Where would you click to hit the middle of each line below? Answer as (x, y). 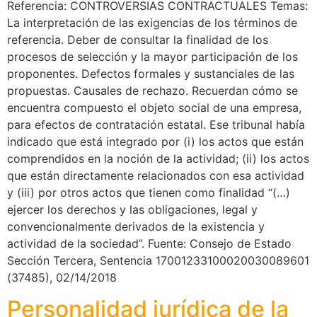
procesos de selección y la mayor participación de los (152, 57)
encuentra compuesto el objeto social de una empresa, (154, 108)
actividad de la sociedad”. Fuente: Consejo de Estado (149, 243)
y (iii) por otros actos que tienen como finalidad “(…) (149, 192)
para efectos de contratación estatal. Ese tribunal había (156, 125)
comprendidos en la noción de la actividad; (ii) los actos (158, 158)
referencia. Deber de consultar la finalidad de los (138, 40)
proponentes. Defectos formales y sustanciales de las (151, 74)
